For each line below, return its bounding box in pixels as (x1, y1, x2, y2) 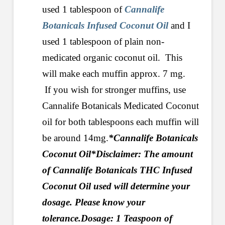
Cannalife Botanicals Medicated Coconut (42, 100, 199, 111)
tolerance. (42, 213, 81, 224)
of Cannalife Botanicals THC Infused (42, 165, 192, 176)
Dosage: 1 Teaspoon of (80, 213, 172, 224)
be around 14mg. (42, 133, 108, 144)
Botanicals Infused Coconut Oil (42, 20, 168, 31)
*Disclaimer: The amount (90, 149, 193, 160)
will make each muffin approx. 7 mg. (42, 68, 190, 79)
